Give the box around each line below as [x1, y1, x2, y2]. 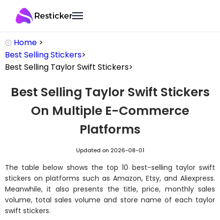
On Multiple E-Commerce [31, 102, 189, 119]
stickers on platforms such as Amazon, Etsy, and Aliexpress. [5, 173, 215, 183]
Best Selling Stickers [5, 49, 82, 60]
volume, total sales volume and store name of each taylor [5, 195, 215, 205]
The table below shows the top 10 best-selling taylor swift [5, 163, 215, 172]
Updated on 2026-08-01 [76, 146, 144, 154]
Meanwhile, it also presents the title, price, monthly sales [5, 184, 215, 194]
